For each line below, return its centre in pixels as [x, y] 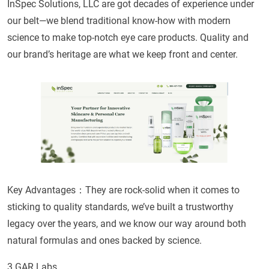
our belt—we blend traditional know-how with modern [119, 20]
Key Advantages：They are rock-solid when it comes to [123, 190]
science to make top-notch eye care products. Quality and [128, 37]
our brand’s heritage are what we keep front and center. [122, 54]
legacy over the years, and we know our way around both [127, 224]
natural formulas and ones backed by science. [104, 241]
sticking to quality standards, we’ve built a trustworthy [120, 207]
